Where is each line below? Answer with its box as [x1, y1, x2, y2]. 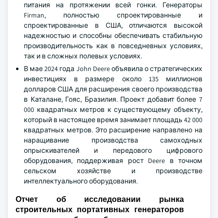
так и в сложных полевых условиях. [24, 52, 142, 60]
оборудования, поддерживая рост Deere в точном [24, 156, 202, 165]
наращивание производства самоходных [24, 136, 202, 145]
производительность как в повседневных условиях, [24, 41, 202, 50]
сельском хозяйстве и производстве [24, 166, 202, 175]
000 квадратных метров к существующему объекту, [24, 105, 202, 114]
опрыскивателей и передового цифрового [24, 146, 202, 155]
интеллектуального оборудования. [24, 177, 138, 185]
